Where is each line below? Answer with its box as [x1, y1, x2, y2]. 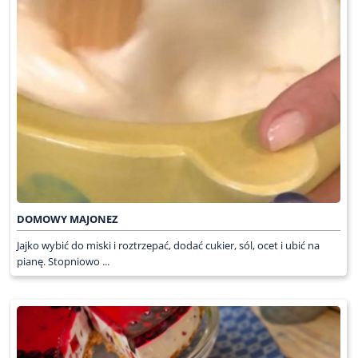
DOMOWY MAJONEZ [16, 212, 118, 227]
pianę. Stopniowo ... [16, 254, 109, 269]
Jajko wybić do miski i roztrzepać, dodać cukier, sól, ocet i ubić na [16, 238, 320, 253]
